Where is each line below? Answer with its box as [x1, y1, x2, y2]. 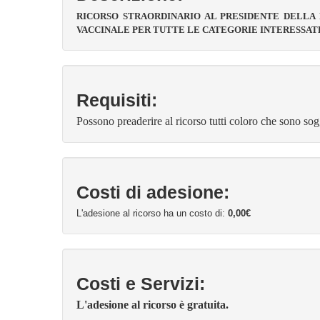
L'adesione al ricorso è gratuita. [76, 299, 231, 311]
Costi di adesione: [76, 183, 229, 202]
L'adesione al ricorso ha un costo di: [76, 208, 228, 219]
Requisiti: [76, 91, 157, 110]
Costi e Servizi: [76, 274, 205, 294]
